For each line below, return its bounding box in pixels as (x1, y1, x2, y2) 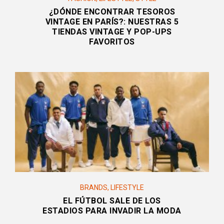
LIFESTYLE (110, 183, 144, 192)
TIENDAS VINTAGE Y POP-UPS (52, 27, 172, 37)
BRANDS (80, 183, 107, 192)
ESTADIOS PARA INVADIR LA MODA (42, 206, 181, 216)
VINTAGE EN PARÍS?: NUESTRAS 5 (45, 17, 179, 27)
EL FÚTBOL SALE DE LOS (63, 196, 161, 206)
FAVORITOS (89, 37, 135, 47)
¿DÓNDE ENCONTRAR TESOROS (48, 7, 175, 17)
